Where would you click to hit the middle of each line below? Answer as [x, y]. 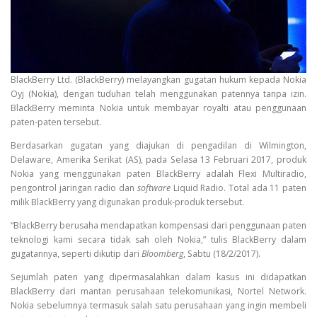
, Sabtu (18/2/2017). [222, 254]
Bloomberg [161, 254]
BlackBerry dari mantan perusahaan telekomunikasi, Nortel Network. [158, 292]
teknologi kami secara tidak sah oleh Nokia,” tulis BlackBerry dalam [158, 240]
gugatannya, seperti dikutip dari [75, 254]
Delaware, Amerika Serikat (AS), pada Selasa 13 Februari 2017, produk [158, 159]
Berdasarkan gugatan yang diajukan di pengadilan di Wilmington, [158, 145]
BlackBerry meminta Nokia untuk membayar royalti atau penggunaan [158, 108]
